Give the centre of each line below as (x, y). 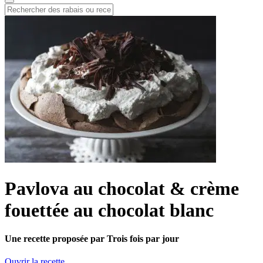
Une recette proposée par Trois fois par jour (92, 238)
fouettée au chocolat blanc (109, 210)
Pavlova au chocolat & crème (122, 188)
